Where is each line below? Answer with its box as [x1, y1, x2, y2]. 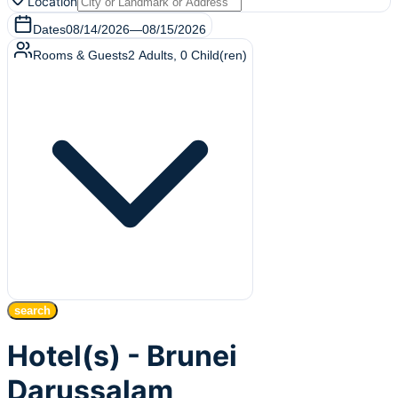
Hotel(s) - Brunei [7, 338, 237, 374]
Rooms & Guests [33, 48, 128, 62]
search [14, 304, 51, 317]
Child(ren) [191, 48, 247, 62]
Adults [139, 48, 173, 62]
